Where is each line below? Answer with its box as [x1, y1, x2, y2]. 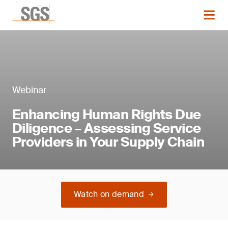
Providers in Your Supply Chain [12, 133, 205, 151]
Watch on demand [74, 189, 144, 199]
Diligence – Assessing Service [12, 120, 201, 137]
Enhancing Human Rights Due [12, 106, 201, 123]
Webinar [12, 84, 46, 96]
